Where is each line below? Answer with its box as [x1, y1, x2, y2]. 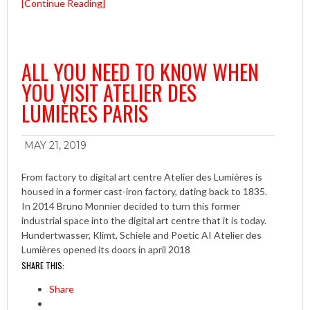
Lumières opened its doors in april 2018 [21, 244, 190, 256]
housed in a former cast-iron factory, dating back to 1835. [21, 185, 267, 198]
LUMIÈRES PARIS [21, 98, 148, 129]
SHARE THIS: [21, 259, 64, 272]
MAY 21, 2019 [24, 139, 86, 152]
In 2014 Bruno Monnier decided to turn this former [21, 200, 240, 212]
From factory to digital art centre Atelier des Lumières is [21, 171, 262, 183]
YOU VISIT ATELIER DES [21, 77, 197, 109]
